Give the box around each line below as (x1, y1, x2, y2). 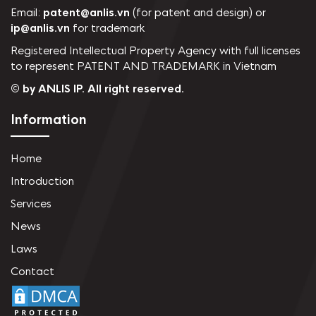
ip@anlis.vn (11, 21, 70, 35)
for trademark (70, 21, 145, 35)
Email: (11, 6, 43, 20)
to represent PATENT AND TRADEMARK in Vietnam (11, 59, 276, 73)
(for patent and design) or (130, 6, 266, 20)
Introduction (11, 174, 74, 188)
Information (11, 112, 87, 128)
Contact (11, 265, 54, 279)
